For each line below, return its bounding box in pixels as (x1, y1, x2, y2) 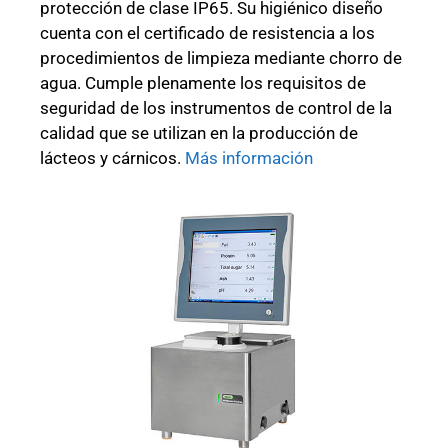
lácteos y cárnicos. (40, 147, 185, 168)
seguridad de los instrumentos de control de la (40, 97, 392, 118)
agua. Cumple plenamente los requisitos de (40, 72, 366, 93)
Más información (185, 147, 313, 168)
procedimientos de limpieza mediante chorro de (40, 47, 402, 68)
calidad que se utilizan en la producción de (40, 122, 358, 143)
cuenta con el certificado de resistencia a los (40, 22, 375, 43)
